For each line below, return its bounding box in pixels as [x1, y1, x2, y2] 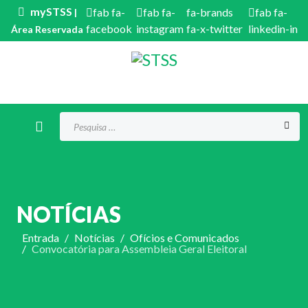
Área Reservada [11, 23, 84, 35]
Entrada [22, 231, 59, 244]
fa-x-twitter [186, 22, 243, 35]
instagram [135, 22, 184, 35]
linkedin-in [247, 22, 298, 35]
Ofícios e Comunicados [130, 231, 239, 244]
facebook [86, 22, 133, 35]
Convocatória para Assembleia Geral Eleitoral [32, 242, 247, 255]
